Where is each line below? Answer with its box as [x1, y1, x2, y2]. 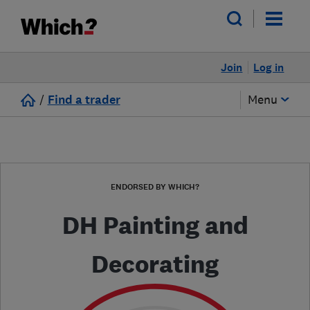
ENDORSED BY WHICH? [111, 181, 199, 192]
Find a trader [47, 92, 120, 108]
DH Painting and [62, 210, 248, 240]
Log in [253, 60, 284, 75]
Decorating [91, 249, 219, 279]
